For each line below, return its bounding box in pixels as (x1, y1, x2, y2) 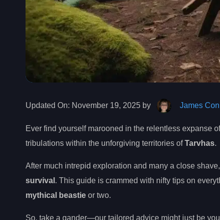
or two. (86, 191, 111, 199)
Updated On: (26, 101, 70, 110)
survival (26, 176, 55, 185)
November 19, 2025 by (70, 101, 153, 110)
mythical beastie (26, 191, 86, 199)
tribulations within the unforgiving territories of (26, 138, 185, 147)
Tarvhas (185, 138, 215, 147)
